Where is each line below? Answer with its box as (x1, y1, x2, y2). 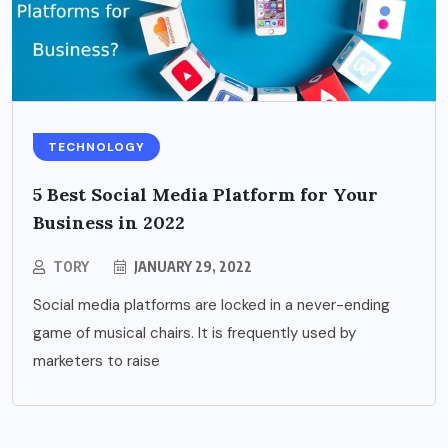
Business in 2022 (33, 211, 185, 235)
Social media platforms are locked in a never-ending (33, 295, 390, 316)
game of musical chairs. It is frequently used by (33, 323, 356, 344)
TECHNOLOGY (48, 139, 145, 156)
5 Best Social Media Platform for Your (33, 183, 378, 207)
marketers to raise (33, 351, 160, 372)
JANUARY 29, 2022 (131, 258, 252, 276)
